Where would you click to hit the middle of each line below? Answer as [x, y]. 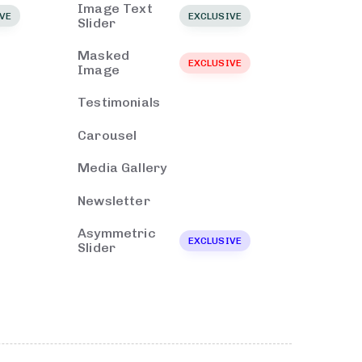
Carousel [107, 135]
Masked [104, 56]
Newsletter [114, 200]
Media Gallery [122, 168]
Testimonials [119, 103]
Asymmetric [117, 233]
